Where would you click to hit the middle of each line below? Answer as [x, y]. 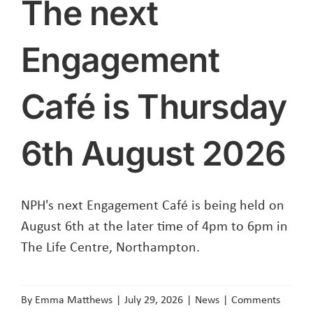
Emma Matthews [74, 300]
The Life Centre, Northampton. [110, 247]
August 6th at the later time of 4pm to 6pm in [154, 226]
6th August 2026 [154, 154]
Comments [256, 300]
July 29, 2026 [154, 300]
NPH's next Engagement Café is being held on [153, 205]
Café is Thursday [154, 107]
